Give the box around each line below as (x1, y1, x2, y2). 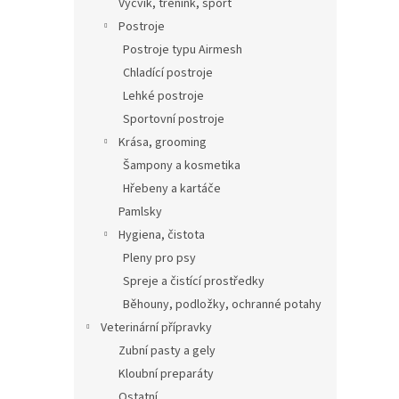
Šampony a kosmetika (123, 157, 240, 175)
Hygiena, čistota (118, 226, 205, 244)
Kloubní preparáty (118, 365, 214, 383)
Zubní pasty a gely (118, 342, 216, 360)
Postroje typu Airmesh (123, 41, 242, 59)
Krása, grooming (118, 134, 207, 151)
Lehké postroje (123, 87, 204, 105)
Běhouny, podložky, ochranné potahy (123, 296, 322, 313)
